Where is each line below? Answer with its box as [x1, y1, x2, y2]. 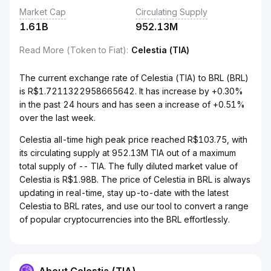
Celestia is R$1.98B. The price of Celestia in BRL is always [19, 174, 250, 184]
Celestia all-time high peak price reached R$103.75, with [19, 134, 247, 145]
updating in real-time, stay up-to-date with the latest [19, 188, 229, 198]
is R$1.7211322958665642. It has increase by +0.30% [19, 86, 243, 96]
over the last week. [19, 113, 96, 123]
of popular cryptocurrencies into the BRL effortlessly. [19, 214, 230, 224]
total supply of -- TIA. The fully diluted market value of [19, 161, 238, 171]
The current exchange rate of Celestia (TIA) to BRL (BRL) [19, 73, 249, 83]
